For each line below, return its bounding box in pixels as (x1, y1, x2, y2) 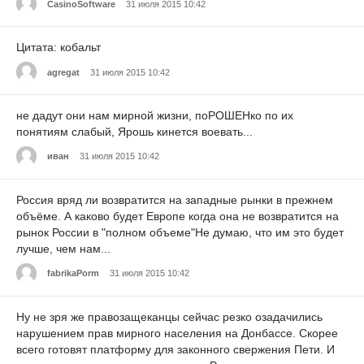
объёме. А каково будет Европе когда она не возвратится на (16, 209, 339, 223)
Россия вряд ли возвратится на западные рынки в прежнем (16, 193, 333, 206)
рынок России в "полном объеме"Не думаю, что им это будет (16, 225, 344, 239)
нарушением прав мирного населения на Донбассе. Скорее (16, 326, 338, 340)
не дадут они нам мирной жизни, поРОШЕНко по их (16, 109, 293, 123)
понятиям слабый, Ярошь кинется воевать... (16, 125, 253, 139)
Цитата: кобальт (16, 41, 101, 54)
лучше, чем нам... (16, 241, 110, 255)
